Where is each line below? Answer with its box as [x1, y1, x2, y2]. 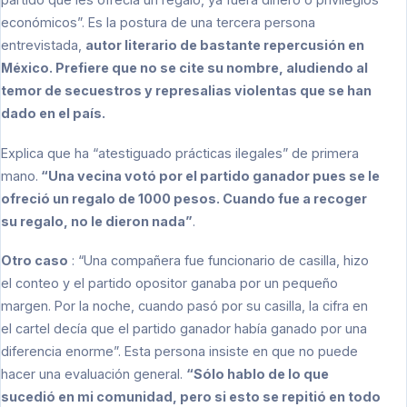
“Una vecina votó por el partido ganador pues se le [38, 167, 380, 184]
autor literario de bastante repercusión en [85, 37, 364, 54]
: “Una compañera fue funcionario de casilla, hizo [68, 253, 369, 269]
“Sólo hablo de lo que [186, 366, 329, 382]
